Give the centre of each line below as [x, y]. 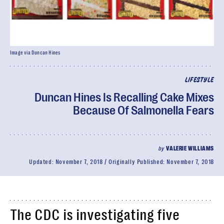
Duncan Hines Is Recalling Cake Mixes [124, 97]
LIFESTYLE [199, 80]
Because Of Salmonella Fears [143, 110]
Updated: [42, 162]
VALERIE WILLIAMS [190, 148]
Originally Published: [138, 162]
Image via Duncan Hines [35, 53]
